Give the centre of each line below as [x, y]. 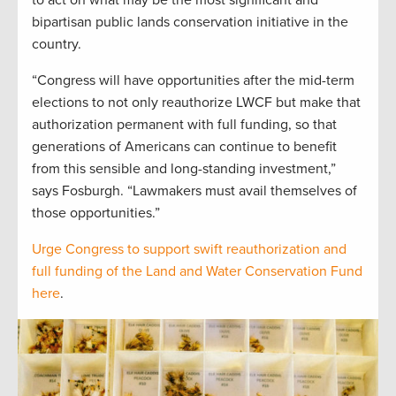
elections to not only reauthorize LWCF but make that [196, 103]
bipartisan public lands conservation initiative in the [190, 23]
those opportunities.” [96, 213]
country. [57, 45]
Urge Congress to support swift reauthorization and [189, 250]
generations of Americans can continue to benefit [184, 147]
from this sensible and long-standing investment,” [184, 169]
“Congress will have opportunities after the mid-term [193, 81]
